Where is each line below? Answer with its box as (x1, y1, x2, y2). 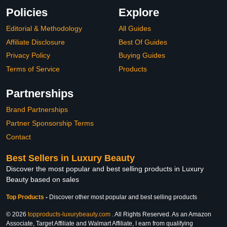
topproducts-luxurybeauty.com (28, 211, 110, 218)
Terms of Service (6, 64, 60, 73)
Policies (6, 6, 48, 19)
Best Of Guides (119, 37, 167, 46)
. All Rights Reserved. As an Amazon (110, 211, 211, 218)
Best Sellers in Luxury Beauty (6, 153, 135, 164)
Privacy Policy (6, 51, 50, 60)
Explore (119, 6, 159, 19)
